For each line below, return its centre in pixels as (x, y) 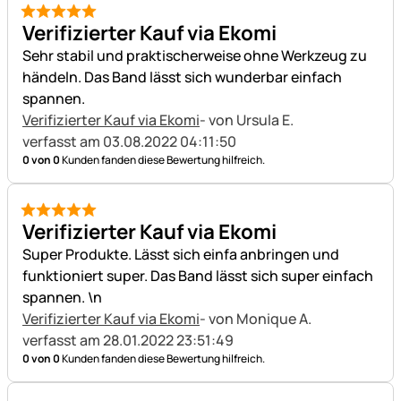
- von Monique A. (257, 319)
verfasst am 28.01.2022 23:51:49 (128, 340)
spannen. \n (62, 297)
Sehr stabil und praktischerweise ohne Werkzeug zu (195, 55)
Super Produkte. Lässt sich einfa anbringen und (181, 254)
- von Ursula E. (248, 120)
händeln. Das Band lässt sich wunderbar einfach (182, 77)
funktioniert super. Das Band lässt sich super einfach (198, 276)
